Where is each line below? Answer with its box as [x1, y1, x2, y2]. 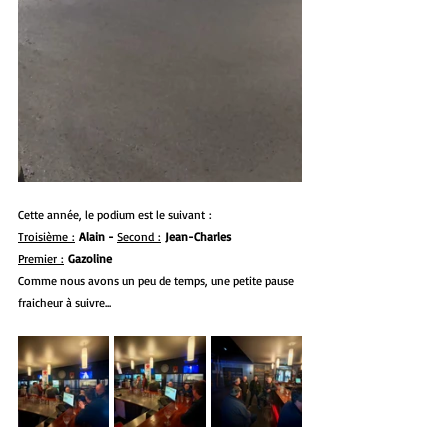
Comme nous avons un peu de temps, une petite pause [18, 272, 297, 288]
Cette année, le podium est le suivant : [18, 206, 215, 222]
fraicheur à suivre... [18, 294, 111, 310]
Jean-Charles [165, 228, 234, 244]
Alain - [79, 228, 117, 244]
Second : [117, 228, 161, 244]
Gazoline [68, 250, 112, 266]
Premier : [18, 250, 64, 266]
